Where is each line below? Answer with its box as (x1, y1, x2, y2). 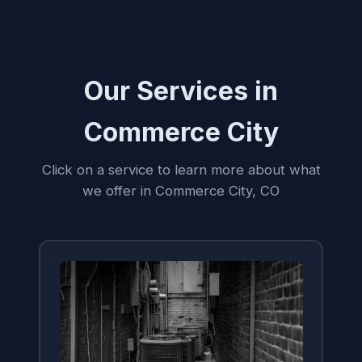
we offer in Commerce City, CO (82, 183, 280, 199)
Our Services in (84, 75, 278, 107)
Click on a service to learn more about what (41, 162, 321, 178)
